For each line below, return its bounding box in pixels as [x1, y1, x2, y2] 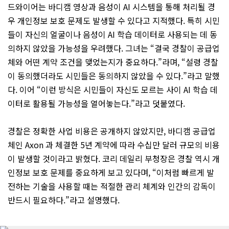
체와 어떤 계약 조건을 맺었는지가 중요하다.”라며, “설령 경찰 [8, 56, 218, 68]
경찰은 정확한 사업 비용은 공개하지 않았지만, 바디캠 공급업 [8, 125, 216, 138]
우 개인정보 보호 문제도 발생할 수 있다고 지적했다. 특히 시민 [8, 14, 220, 27]
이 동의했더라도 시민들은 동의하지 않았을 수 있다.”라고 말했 [8, 70, 220, 82]
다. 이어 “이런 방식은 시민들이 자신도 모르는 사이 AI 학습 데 [8, 83, 218, 96]
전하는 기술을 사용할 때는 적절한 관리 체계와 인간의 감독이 [8, 180, 216, 193]
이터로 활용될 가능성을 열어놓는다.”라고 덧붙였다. [8, 97, 185, 110]
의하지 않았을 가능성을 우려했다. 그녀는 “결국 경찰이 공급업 [8, 42, 220, 55]
